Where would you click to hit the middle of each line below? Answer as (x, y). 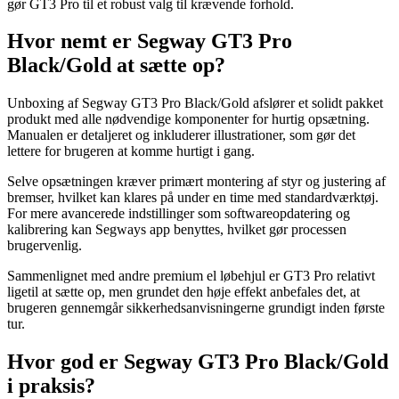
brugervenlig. (45, 246)
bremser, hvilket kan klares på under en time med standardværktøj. (193, 198)
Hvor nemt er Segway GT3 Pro (150, 41)
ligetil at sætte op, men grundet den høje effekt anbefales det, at (183, 292)
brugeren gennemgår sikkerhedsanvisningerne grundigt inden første (196, 308)
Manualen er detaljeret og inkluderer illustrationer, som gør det (181, 135)
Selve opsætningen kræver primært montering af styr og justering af (196, 182)
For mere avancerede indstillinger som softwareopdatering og (179, 214)
